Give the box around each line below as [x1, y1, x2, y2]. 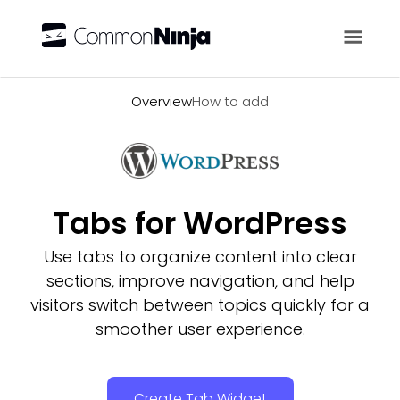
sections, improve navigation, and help [46, 270, 354, 292]
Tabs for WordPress [53, 202, 347, 245]
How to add [192, 92, 269, 111]
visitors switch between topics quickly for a [30, 294, 370, 316]
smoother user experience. [95, 318, 305, 340]
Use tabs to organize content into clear [43, 246, 357, 268]
